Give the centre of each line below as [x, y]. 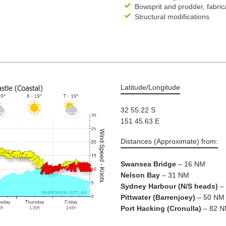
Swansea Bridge [148, 164]
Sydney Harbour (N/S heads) [169, 186]
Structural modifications [172, 17]
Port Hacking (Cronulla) [161, 208]
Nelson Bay [140, 175]
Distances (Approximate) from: [169, 141]
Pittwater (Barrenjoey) [158, 197]
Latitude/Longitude [150, 87]
